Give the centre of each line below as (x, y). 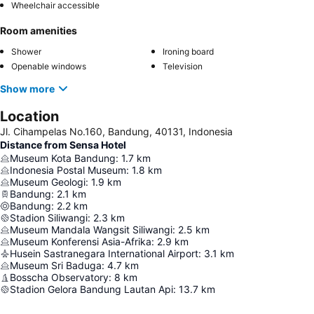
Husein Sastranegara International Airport (104, 253)
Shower (26, 52)
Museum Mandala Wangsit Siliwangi (91, 230)
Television (183, 66)
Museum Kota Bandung (63, 158)
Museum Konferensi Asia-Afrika (81, 241)
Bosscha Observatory (59, 277)
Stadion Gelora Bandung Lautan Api (91, 289)
